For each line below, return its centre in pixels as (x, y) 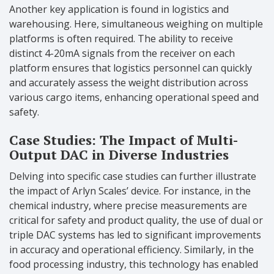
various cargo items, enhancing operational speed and (134, 98)
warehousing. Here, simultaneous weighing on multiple (136, 24)
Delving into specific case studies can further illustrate (133, 176)
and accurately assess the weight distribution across (129, 83)
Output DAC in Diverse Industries (119, 155)
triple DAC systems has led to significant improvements (135, 235)
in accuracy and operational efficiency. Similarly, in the (131, 250)
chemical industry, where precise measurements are (128, 206)
